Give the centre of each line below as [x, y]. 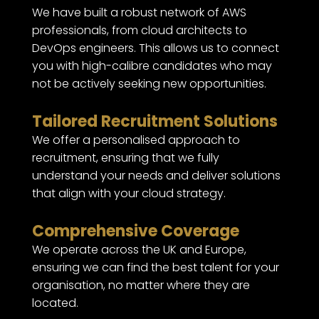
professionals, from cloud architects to [139, 30]
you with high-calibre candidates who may [152, 66]
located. [55, 303]
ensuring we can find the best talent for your [155, 267]
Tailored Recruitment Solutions [155, 121]
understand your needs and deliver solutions [156, 176]
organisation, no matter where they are [141, 285]
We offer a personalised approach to [136, 140]
